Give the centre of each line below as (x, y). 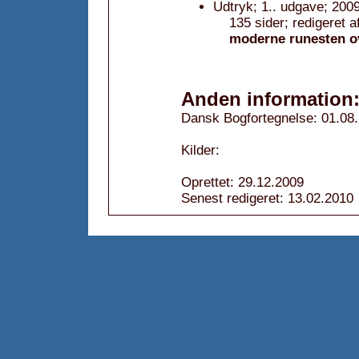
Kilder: (200, 150)
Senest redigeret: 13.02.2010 (267, 198)
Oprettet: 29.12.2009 (242, 182)
